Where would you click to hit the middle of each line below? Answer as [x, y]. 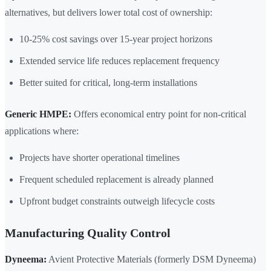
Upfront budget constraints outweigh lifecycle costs [117, 201]
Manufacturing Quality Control [88, 233]
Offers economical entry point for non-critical [159, 114]
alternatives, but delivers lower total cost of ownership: [109, 13]
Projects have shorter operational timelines [100, 158]
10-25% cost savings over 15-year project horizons [116, 39]
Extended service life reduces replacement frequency [119, 61]
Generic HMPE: [38, 114]
